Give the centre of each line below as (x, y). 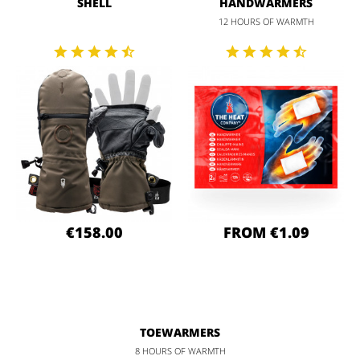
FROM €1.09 (266, 232)
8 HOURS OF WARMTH (180, 350)
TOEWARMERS (180, 332)
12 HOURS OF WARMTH (266, 21)
